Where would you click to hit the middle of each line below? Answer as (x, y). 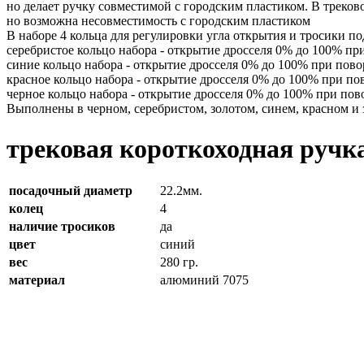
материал (37, 280)
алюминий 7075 (204, 280)
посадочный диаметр (71, 191)
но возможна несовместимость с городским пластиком (158, 21)
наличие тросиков (62, 227)
